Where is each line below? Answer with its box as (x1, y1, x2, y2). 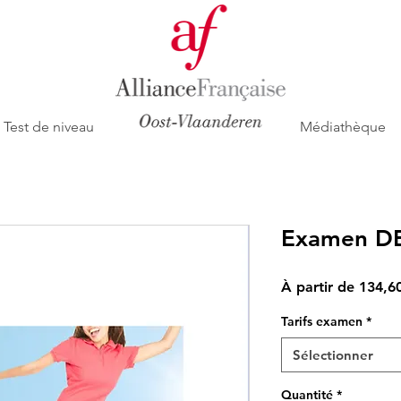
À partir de (281, 278, 359, 296)
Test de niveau (4, 118, 94, 136)
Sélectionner (293, 346, 373, 364)
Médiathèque (300, 118, 386, 136)
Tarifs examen (281, 313, 363, 330)
